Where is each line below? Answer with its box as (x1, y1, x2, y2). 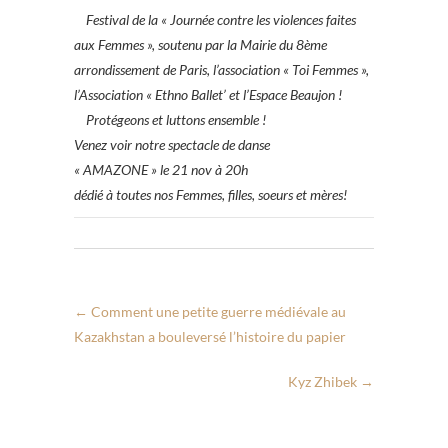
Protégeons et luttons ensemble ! (74, 111, 269, 129)
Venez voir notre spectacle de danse (74, 136, 273, 154)
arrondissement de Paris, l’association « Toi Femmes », (74, 61, 369, 79)
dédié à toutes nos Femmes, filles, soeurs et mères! (74, 186, 347, 204)
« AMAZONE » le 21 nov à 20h (74, 161, 251, 179)
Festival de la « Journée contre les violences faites (74, 11, 356, 29)
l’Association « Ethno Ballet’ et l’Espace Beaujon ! (74, 86, 342, 104)
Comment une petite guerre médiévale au (88, 303, 346, 321)
